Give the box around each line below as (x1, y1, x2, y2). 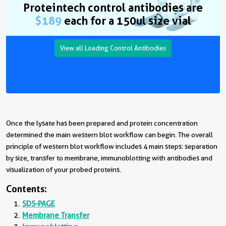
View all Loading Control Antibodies (60, 44, 166, 52)
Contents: (6, 183, 47, 194)
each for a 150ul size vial (62, 14, 191, 27)
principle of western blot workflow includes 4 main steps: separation (6, 142, 217, 150)
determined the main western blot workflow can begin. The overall (6, 131, 213, 139)
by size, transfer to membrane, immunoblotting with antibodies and (6, 154, 212, 162)
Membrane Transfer (22, 211, 89, 220)
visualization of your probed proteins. (6, 165, 121, 174)
